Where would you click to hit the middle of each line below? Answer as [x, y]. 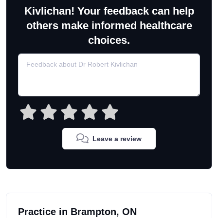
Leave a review [117, 139]
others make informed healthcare [109, 26]
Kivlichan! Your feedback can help [109, 11]
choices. [109, 40]
